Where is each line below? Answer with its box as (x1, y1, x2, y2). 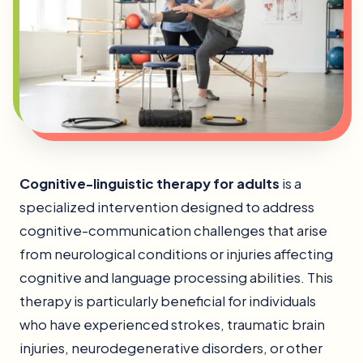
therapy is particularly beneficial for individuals (19, 293, 316, 310)
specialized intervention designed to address (19, 199, 314, 216)
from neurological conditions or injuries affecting (19, 246, 333, 263)
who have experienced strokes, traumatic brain (19, 316, 325, 334)
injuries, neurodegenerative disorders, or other (19, 340, 322, 357)
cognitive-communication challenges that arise (19, 222, 327, 240)
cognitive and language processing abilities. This (19, 269, 333, 287)
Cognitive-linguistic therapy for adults (19, 175, 280, 193)
